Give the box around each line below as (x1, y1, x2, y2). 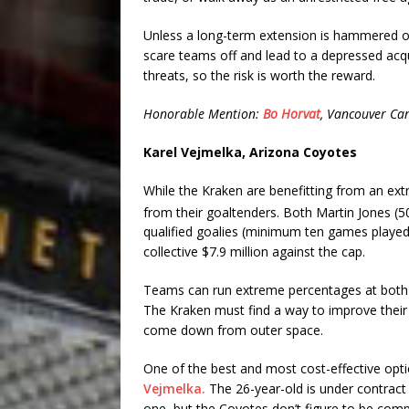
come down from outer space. (143, 321, 323, 340)
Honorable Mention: (143, 104, 263, 122)
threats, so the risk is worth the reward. (143, 66, 375, 84)
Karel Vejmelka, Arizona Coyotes (143, 142, 357, 161)
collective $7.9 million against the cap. (143, 243, 365, 261)
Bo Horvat (263, 104, 320, 122)
